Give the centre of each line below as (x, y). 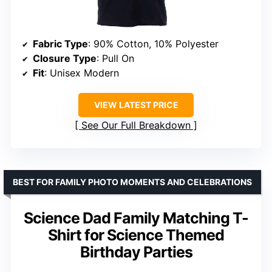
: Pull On (115, 59)
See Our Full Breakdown (136, 125)
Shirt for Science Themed (136, 235)
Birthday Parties (136, 252)
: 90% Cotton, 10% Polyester (153, 44)
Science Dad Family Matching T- (136, 218)
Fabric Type (60, 44)
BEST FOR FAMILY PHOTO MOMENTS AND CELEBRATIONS (132, 182)
